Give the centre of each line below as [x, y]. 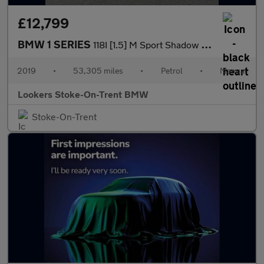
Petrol [171, 71]
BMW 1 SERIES [55, 44]
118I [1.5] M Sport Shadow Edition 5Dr [147, 45]
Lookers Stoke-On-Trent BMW [83, 94]
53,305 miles [98, 71]
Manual [233, 71]
